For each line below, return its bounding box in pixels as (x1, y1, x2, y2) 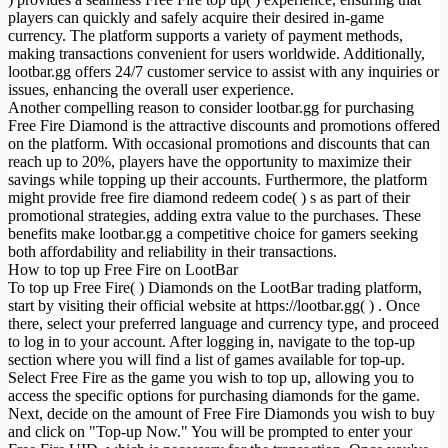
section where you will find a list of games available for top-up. (8, 350, 405, 368)
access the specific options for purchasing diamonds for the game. (8, 386, 420, 404)
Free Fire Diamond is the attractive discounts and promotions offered (8, 116, 440, 134)
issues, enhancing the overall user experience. (8, 80, 294, 98)
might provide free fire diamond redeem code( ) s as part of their (8, 188, 410, 206)
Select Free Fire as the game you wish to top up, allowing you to (8, 368, 414, 386)
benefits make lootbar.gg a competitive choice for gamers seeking (8, 224, 418, 242)
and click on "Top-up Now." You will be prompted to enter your (8, 422, 412, 440)
